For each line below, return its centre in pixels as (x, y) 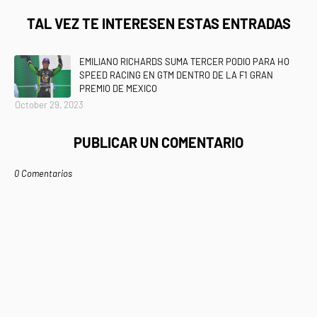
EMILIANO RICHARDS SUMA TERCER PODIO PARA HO (184, 62)
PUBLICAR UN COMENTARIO (158, 142)
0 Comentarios (43, 173)
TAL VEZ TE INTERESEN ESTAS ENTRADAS (158, 23)
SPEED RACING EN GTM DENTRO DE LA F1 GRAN (176, 75)
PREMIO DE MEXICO (118, 88)
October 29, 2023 (49, 105)
